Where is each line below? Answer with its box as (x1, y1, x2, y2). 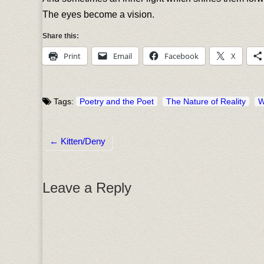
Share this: (42, 32, 79, 40)
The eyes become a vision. (42, 9, 154, 19)
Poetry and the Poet (80, 97, 154, 107)
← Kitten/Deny (49, 136, 105, 147)
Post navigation (42, 147, 121, 160)
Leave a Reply (42, 180, 131, 196)
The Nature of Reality (166, 97, 246, 107)
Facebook (164, 51, 199, 61)
